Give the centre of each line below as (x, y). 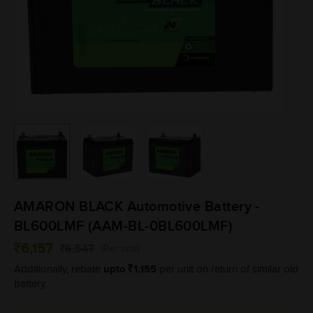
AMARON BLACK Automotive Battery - (137, 207)
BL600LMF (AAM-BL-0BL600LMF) (124, 226)
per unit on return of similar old (227, 269)
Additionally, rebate (59, 269)
